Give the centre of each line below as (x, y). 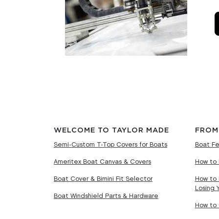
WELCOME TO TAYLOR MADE (111, 130)
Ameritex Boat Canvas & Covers (102, 162)
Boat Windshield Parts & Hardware (106, 196)
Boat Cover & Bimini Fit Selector (103, 179)
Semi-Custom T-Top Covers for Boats (110, 144)
